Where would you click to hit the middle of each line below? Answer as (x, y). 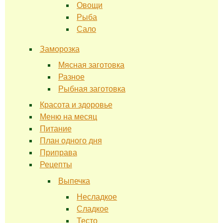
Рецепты (56, 165)
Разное (71, 77)
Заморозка (59, 49)
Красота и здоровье (76, 105)
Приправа (58, 153)
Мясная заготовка (91, 65)
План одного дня (71, 141)
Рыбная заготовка (92, 89)
